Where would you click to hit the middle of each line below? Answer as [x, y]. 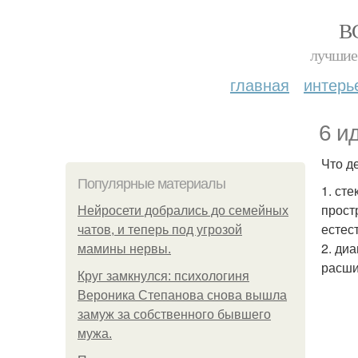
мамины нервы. [124, 249]
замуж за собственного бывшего [174, 314]
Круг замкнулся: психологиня [163, 276]
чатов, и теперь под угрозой [160, 230]
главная [260, 84]
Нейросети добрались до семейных [183, 211]
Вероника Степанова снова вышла [182, 295]
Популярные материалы [151, 184]
